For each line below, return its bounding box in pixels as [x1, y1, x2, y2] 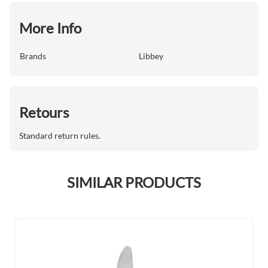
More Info [19, 19, 81, 36]
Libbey [139, 51, 163, 61]
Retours [19, 103, 69, 121]
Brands [20, 51, 46, 61]
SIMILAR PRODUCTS [67, 173, 201, 191]
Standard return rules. [19, 130, 100, 141]
